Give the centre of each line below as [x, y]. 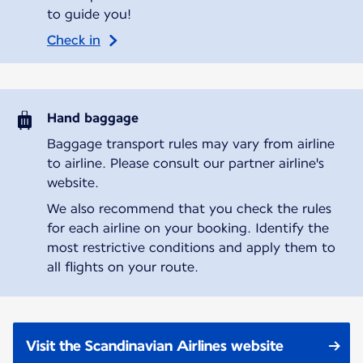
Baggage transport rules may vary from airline [190, 143]
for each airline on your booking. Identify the [188, 228]
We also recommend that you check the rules [189, 208]
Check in [73, 40]
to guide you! [89, 14]
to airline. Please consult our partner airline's [185, 163]
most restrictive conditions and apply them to [191, 247]
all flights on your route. [122, 267]
